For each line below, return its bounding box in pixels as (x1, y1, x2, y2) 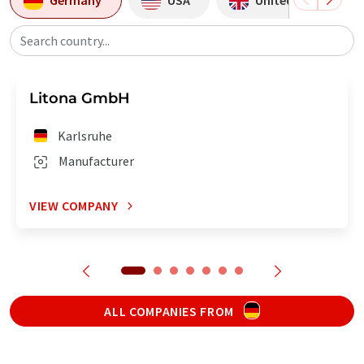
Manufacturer (58, 153, 134, 170)
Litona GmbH (29, 89, 130, 108)
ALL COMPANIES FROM (104, 303, 237, 320)
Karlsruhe (58, 128, 113, 145)
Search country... (20, 32, 110, 50)
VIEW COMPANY (29, 197, 119, 214)
